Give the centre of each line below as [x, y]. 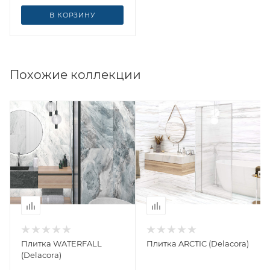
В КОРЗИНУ [72, 15]
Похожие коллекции [75, 75]
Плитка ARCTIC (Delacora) [198, 244]
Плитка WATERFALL [61, 244]
